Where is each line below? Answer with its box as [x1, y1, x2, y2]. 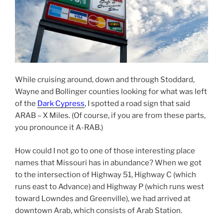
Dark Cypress [37, 99, 85, 109]
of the [15, 99, 37, 109]
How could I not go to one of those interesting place [15, 146, 195, 155]
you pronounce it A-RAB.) [15, 123, 103, 132]
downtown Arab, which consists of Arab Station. [15, 206, 182, 215]
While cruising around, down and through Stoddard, [15, 75, 195, 85]
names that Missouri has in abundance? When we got [15, 158, 202, 167]
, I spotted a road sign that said [85, 99, 190, 109]
